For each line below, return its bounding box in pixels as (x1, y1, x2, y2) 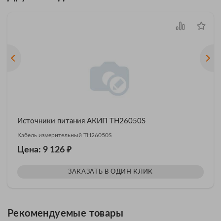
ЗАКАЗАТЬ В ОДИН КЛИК (68, 169, 153, 176)
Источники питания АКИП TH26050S (17, 117, 146, 125)
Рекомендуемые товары (7, 209, 123, 219)
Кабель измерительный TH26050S (17, 132, 112, 139)
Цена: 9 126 (17, 146, 67, 155)
